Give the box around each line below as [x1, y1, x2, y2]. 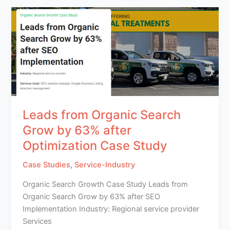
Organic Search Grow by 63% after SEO [23, 191, 161, 201]
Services [23, 216, 52, 226]
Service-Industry [74, 160, 136, 170]
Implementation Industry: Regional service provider [23, 204, 200, 214]
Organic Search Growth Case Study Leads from [23, 179, 188, 189]
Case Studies [23, 160, 71, 170]
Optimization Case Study [23, 138, 167, 154]
